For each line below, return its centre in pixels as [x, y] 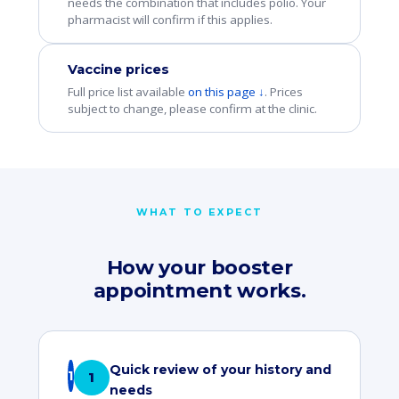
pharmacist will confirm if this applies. [170, 20]
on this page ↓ [226, 92]
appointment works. [199, 290]
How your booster [199, 267]
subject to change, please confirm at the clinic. [192, 109]
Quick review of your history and [220, 370]
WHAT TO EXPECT [199, 212]
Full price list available [127, 92]
